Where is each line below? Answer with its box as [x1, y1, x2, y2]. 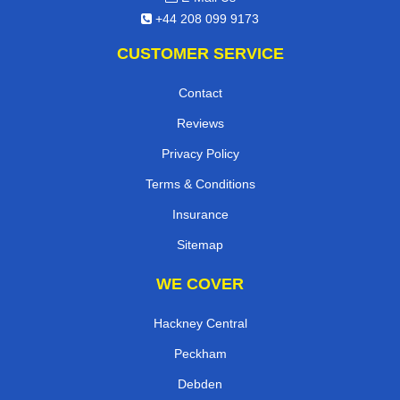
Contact [178, 85, 222, 100]
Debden [178, 376, 222, 391]
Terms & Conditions [145, 176, 255, 191]
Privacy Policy [161, 146, 239, 161]
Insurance [171, 206, 229, 221]
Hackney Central [153, 315, 247, 330]
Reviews [176, 115, 224, 130]
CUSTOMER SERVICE [116, 44, 284, 62]
